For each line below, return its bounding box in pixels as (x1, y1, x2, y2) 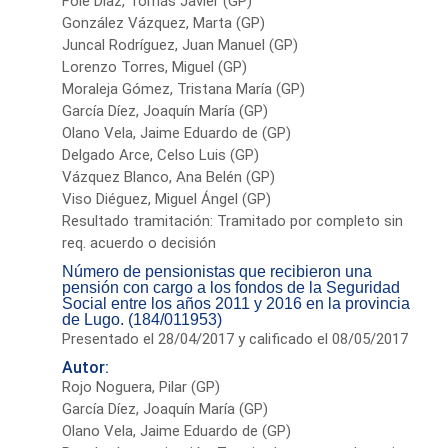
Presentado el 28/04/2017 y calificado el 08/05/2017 (62, 329, 409, 348)
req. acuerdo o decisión (62, 233, 217, 252)
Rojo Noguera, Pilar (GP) (62, 377, 221, 396)
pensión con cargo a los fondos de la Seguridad (62, 278, 401, 296)
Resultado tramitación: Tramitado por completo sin (62, 211, 404, 230)
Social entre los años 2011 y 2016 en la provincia (62, 294, 411, 312)
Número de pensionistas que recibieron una (62, 262, 373, 280)
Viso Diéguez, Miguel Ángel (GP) (62, 189, 272, 208)
